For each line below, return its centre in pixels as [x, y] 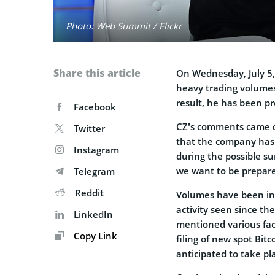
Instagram [96, 149]
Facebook [95, 107]
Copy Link [94, 235]
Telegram [94, 171]
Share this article [97, 73]
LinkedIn [93, 214]
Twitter [89, 128]
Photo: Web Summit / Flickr [124, 25]
